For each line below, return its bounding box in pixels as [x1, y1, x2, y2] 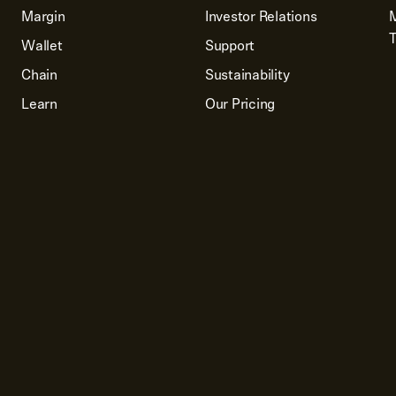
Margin [21, 5, 65, 27]
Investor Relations [204, 5, 317, 27]
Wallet [21, 34, 63, 57]
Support [204, 34, 255, 57]
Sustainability [204, 64, 290, 86]
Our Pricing [204, 93, 276, 115]
